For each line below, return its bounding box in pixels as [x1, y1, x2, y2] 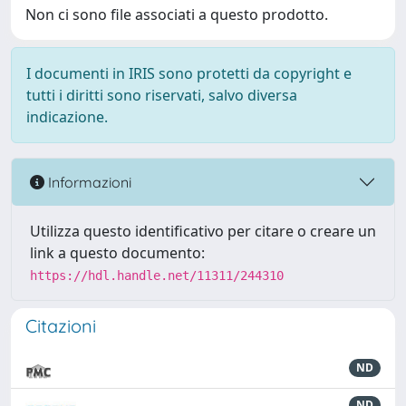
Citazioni [25, 314, 96, 337]
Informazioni [44, 172, 131, 191]
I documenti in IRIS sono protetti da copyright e [26, 63, 352, 83]
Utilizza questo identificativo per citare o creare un [30, 221, 376, 241]
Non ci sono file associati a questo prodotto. [25, 5, 328, 24]
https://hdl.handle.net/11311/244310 [30, 268, 284, 283]
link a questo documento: [30, 243, 205, 263]
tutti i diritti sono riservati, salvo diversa [26, 85, 297, 105]
